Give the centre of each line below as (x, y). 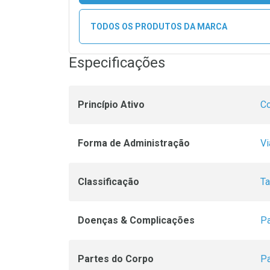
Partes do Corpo (116, 259)
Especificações (117, 63)
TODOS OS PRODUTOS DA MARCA (159, 26)
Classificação (108, 182)
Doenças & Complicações (136, 221)
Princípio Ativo (111, 105)
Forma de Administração (134, 143)
